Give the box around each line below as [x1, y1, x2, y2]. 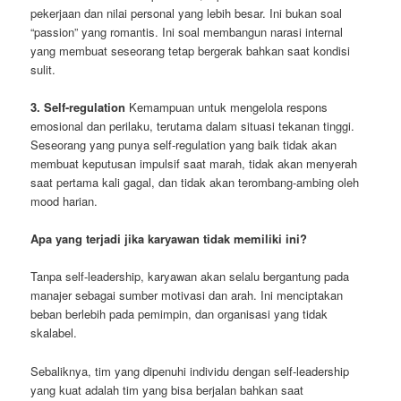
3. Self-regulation [30, 98, 126, 116]
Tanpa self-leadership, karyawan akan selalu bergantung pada [30, 268, 350, 286]
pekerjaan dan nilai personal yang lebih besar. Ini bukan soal [30, 4, 343, 22]
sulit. [30, 61, 56, 79]
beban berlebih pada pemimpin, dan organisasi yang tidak [30, 305, 328, 323]
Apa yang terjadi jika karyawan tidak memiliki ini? [30, 230, 308, 248]
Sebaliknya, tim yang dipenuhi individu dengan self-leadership [30, 362, 350, 380]
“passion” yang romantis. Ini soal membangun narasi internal [30, 23, 344, 41]
